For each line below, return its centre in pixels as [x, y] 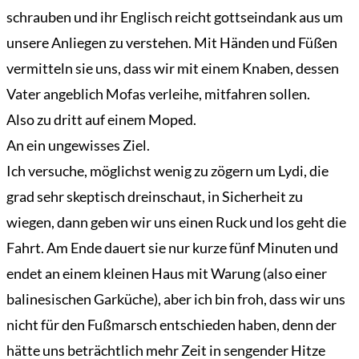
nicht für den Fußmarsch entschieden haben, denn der [171, 325]
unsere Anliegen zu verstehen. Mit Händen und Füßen [172, 43]
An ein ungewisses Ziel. [78, 145]
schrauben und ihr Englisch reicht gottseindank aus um [175, 17]
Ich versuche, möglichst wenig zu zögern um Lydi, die [167, 171]
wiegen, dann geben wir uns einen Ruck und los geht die [176, 222]
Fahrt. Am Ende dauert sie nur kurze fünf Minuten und [172, 248]
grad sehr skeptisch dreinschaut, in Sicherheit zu [155, 197]
